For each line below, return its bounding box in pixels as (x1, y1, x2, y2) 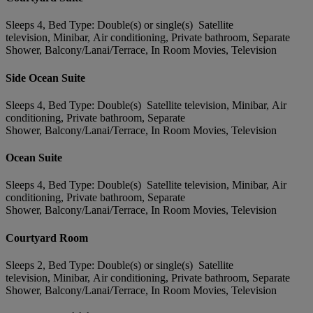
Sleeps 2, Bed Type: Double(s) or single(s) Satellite (6, 259, 233, 271)
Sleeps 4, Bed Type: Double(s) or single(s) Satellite (6, 19, 233, 31)
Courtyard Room (6, 231, 88, 244)
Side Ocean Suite (6, 71, 85, 84)
